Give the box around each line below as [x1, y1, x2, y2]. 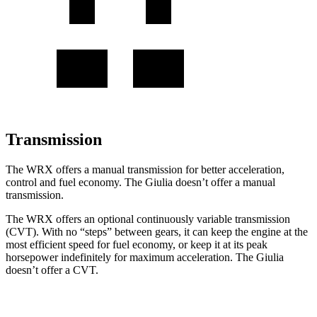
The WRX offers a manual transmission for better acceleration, [6, 163, 284, 175]
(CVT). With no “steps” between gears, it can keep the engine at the [6, 225, 308, 238]
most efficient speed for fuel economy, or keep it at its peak [6, 238, 267, 250]
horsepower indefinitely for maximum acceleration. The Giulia [6, 250, 284, 263]
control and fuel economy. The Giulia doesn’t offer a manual [6, 175, 275, 188]
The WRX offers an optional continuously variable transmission [6, 212, 290, 225]
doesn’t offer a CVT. [6, 263, 98, 276]
